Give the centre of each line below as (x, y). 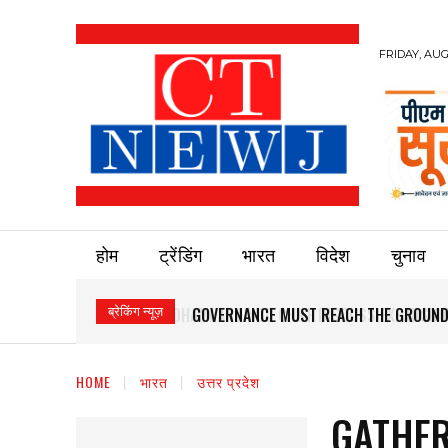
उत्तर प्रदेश (228, 381)
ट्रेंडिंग (180, 253)
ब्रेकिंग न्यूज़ (135, 310)
